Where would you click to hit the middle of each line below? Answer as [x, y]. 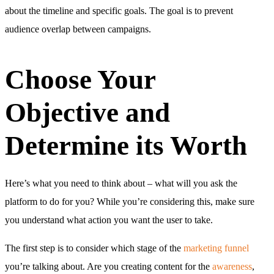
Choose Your [80, 79]
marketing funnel [216, 248]
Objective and [87, 112]
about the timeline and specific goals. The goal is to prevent [119, 10]
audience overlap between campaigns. [78, 29]
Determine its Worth [126, 145]
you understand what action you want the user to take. [109, 220]
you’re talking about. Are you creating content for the [109, 266]
